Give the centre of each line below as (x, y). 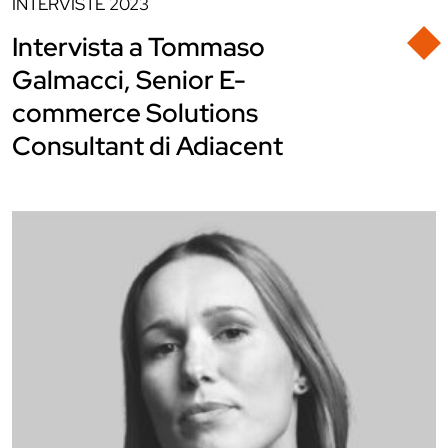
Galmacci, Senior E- (129, 80)
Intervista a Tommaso (138, 47)
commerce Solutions (135, 113)
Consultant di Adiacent (147, 146)
